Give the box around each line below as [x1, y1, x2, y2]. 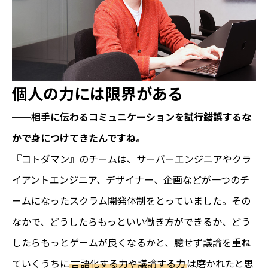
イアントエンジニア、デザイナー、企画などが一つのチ [12, 172, 249, 187]
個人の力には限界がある [12, 81, 183, 104]
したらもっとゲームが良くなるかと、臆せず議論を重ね [12, 234, 251, 249]
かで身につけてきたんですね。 [12, 130, 145, 145]
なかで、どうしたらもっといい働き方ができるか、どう [12, 214, 251, 229]
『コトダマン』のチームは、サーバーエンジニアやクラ [12, 151, 251, 166]
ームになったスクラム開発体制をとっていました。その [12, 193, 251, 208]
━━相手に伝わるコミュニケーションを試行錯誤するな [12, 109, 251, 124]
